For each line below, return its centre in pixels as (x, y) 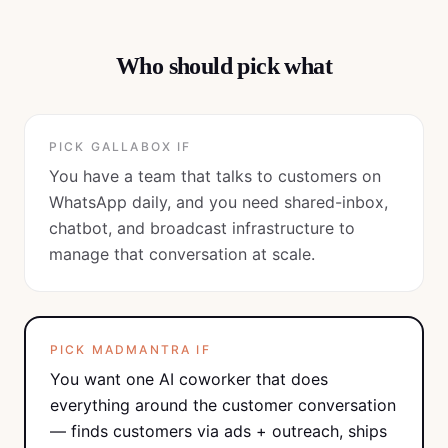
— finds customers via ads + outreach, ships (218, 431)
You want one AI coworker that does (189, 379)
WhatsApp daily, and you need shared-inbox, (218, 202)
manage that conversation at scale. (182, 254)
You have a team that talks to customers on (215, 176)
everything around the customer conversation (223, 405)
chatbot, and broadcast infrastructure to (202, 228)
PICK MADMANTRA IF (130, 349)
